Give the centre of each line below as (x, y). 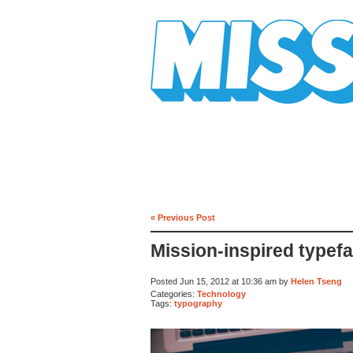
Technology (221, 294)
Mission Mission (195, 110)
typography (198, 304)
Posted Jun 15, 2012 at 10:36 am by (221, 282)
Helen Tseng (316, 282)
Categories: (174, 294)
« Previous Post (183, 217)
